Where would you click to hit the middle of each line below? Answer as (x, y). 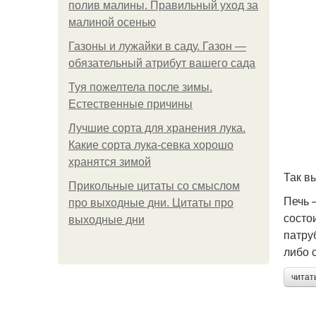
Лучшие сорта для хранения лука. (157, 128)
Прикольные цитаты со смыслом (154, 186)
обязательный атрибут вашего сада (162, 63)
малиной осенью (112, 22)
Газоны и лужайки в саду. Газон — (157, 46)
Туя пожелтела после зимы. (140, 87)
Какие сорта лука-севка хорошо (151, 145)
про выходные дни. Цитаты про (151, 203)
